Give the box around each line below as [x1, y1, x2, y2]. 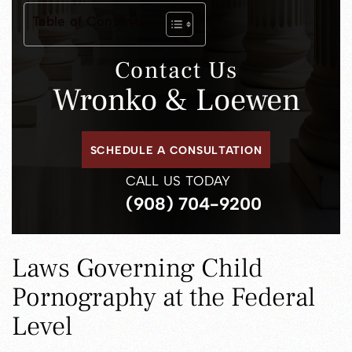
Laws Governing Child [12, 251, 262, 286]
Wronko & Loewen [52, 80, 300, 121]
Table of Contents [32, 13, 146, 30]
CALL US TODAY [125, 173, 231, 189]
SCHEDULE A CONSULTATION [90, 144, 262, 158]
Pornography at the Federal [12, 280, 315, 315]
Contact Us [114, 55, 238, 86]
